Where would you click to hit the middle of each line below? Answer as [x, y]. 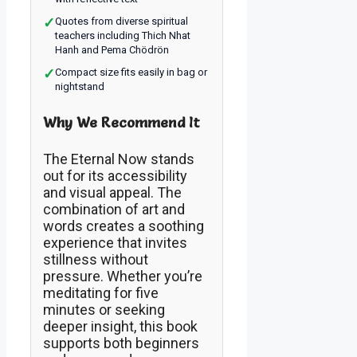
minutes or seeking [104, 310]
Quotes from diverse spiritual [122, 22]
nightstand [80, 87]
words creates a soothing [124, 226]
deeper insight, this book [120, 327]
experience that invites [115, 243]
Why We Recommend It [122, 123]
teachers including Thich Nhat [123, 36]
